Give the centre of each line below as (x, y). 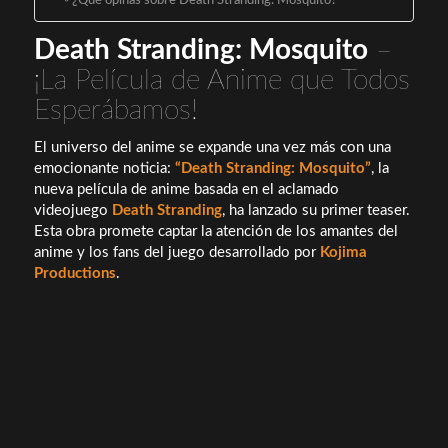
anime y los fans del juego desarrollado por (176, 253)
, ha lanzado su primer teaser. (315, 211)
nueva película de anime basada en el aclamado (186, 190)
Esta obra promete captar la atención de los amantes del (215, 232)
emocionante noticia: (104, 169)
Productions (74, 274)
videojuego (72, 211)
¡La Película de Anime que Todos (221, 79)
